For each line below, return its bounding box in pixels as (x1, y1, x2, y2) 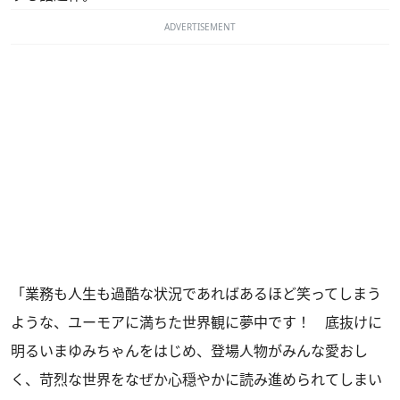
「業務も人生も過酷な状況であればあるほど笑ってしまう (11, 284, 381, 304)
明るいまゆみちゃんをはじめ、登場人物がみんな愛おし (11, 341, 368, 362)
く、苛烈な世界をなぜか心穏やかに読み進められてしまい (11, 370, 382, 390)
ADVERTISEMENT (164, 21, 236, 34)
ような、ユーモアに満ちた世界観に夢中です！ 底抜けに (11, 312, 382, 333)
